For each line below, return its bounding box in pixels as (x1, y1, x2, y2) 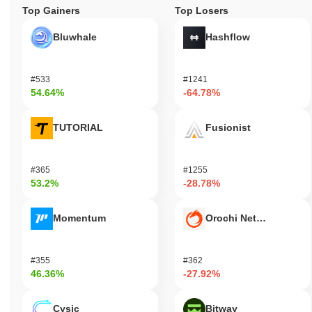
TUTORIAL (53, 121, 103, 133)
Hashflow (205, 31, 250, 42)
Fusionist (205, 121, 251, 133)
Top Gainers (22, 4, 80, 16)
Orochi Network (205, 212, 279, 224)
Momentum (53, 212, 106, 224)
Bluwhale (53, 31, 97, 42)
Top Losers (175, 4, 228, 16)
